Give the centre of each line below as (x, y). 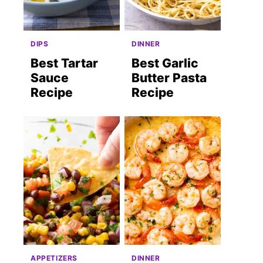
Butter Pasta (169, 78)
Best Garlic (165, 63)
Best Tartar (64, 63)
